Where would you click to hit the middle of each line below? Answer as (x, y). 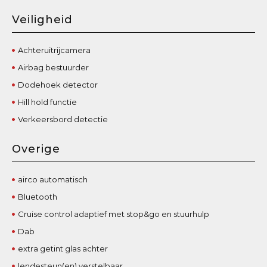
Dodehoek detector (58, 84)
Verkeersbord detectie (63, 119)
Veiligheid (43, 19)
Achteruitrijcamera (55, 50)
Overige (36, 149)
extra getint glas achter (63, 248)
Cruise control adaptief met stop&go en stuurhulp (114, 214)
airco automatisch (53, 179)
